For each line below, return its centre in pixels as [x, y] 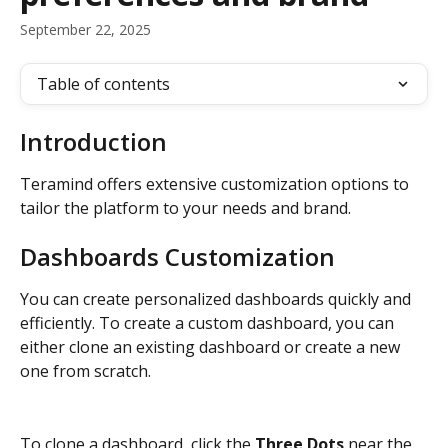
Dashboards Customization [177, 257]
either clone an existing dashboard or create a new [212, 347]
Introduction [93, 141]
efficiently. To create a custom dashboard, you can [209, 323]
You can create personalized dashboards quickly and [217, 299]
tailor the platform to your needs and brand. [185, 208]
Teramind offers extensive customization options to [216, 184]
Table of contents [103, 84]
